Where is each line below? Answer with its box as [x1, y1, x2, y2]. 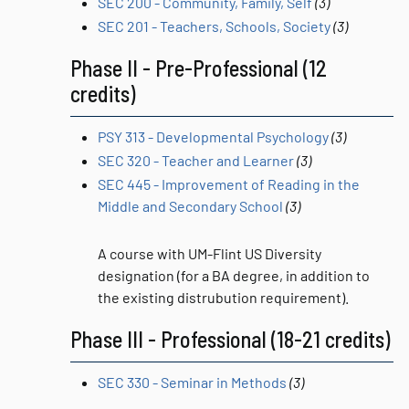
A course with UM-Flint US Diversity [98, 245, 321, 262]
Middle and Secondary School [98, 197, 283, 215]
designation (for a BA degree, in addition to [98, 267, 370, 284]
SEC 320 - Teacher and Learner [98, 152, 294, 169]
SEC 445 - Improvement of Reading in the [98, 175, 360, 193]
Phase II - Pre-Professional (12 [70, 55, 327, 81]
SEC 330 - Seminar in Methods [98, 373, 287, 391]
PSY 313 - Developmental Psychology [98, 128, 329, 145]
